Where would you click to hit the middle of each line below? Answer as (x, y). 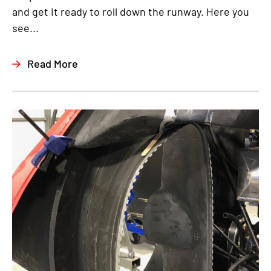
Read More (53, 64)
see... (25, 28)
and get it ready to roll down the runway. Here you (131, 11)
